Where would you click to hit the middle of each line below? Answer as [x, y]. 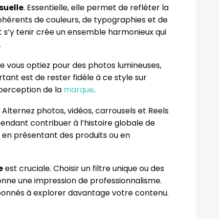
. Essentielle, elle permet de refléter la [96, 7]
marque [79, 89]
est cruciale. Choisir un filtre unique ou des [84, 168]
